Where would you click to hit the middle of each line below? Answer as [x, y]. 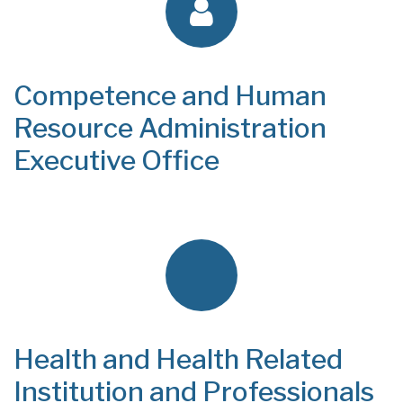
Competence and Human [170, 95]
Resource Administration [170, 128]
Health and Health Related [178, 359]
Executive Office [116, 160]
